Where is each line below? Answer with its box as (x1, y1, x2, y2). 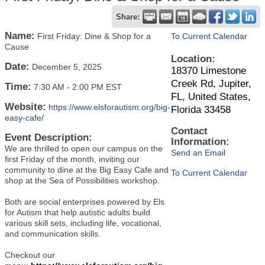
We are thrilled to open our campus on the (5, 144, 163, 153)
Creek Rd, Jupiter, (170, 78, 251, 89)
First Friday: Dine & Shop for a (37, 31, 151, 41)
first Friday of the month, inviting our (5, 154, 140, 164)
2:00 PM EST (72, 82, 122, 92)
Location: (170, 53, 215, 64)
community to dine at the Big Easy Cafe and (5, 165, 169, 174)
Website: (5, 101, 46, 112)
